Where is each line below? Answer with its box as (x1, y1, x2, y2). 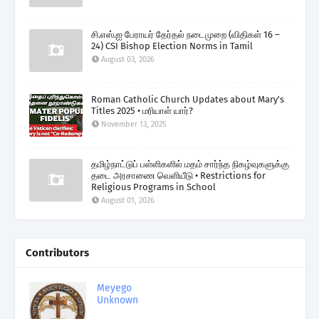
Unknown (97, 294, 138, 307)
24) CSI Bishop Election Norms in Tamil (91, 41, 253, 52)
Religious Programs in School (91, 182, 216, 193)
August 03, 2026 (101, 55, 155, 65)
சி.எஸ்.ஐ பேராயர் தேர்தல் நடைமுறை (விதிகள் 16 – (91, 29, 280, 41)
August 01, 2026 (101, 196, 155, 206)
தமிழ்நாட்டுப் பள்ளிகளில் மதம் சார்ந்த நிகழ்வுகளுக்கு (91, 159, 289, 170)
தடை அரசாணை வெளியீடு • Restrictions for (91, 170, 266, 182)
